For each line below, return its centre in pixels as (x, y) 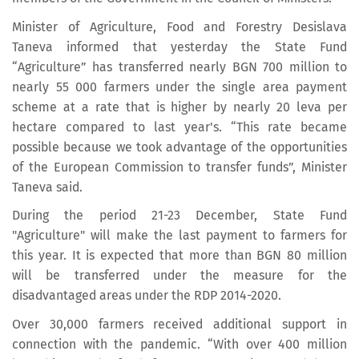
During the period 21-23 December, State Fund (179, 216)
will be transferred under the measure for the (179, 276)
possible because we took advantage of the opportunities (179, 147)
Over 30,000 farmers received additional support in (179, 324)
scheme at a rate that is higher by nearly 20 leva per (179, 107)
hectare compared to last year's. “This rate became (179, 127)
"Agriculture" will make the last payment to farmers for (179, 236)
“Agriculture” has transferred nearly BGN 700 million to (179, 67)
